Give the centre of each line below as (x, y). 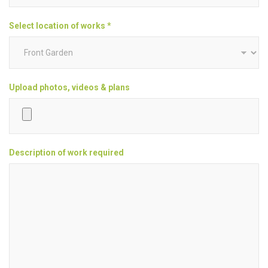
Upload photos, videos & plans (69, 87)
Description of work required (66, 153)
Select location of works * (60, 26)
